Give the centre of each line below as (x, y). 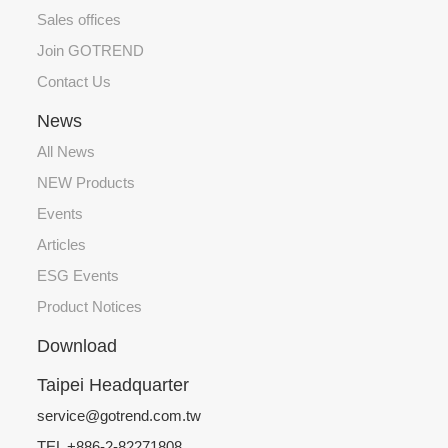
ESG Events (78, 276)
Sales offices (79, 20)
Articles (62, 245)
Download (77, 346)
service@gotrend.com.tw (119, 416)
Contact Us (74, 82)
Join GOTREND (91, 51)
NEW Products (86, 183)
